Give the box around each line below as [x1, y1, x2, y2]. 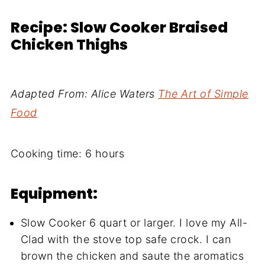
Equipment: [10, 183, 98, 204]
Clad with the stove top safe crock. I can [20, 232, 231, 245]
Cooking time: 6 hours [10, 147, 125, 160]
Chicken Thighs [10, 34, 128, 55]
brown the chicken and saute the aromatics [20, 249, 244, 262]
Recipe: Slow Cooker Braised [10, 17, 228, 38]
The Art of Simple [158, 87, 248, 100]
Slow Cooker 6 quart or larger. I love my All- [20, 216, 248, 229]
